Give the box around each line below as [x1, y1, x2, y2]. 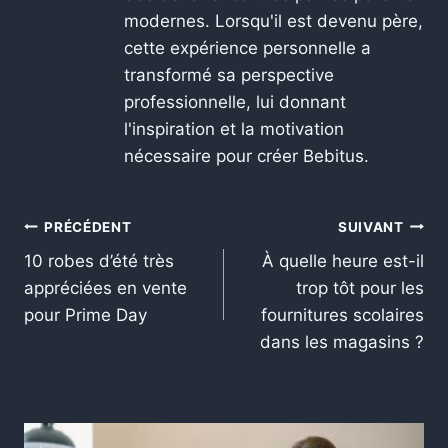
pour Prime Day [24, 305, 147, 326]
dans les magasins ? [260, 332, 424, 353]
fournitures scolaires [261, 305, 424, 326]
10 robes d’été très [24, 251, 174, 272]
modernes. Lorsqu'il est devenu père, [124, 11, 423, 32]
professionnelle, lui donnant [124, 92, 346, 113]
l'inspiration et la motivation [124, 119, 344, 140]
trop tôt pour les [296, 278, 424, 299]
